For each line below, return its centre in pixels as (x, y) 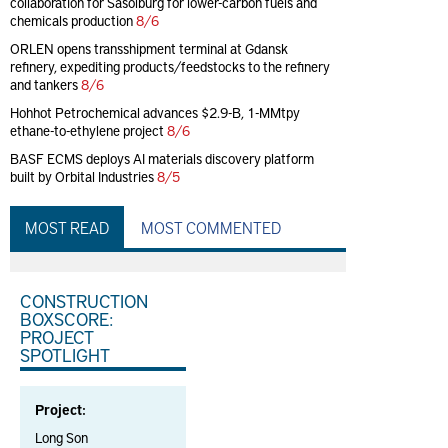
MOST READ (67, 227)
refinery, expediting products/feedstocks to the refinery (170, 66)
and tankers (44, 84)
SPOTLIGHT (65, 354)
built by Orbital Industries (82, 176)
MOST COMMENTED (211, 227)
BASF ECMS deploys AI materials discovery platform (162, 158)
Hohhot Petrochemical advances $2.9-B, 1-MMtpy (155, 112)
